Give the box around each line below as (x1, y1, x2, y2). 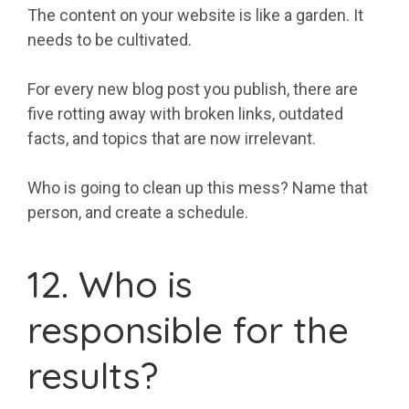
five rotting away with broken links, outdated (27, 104, 343, 124)
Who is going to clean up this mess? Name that (27, 178, 368, 198)
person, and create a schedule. (27, 203, 248, 223)
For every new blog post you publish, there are (27, 79, 358, 100)
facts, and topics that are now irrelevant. (27, 129, 316, 149)
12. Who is (27, 261, 193, 308)
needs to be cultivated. (27, 30, 192, 50)
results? (27, 352, 158, 399)
